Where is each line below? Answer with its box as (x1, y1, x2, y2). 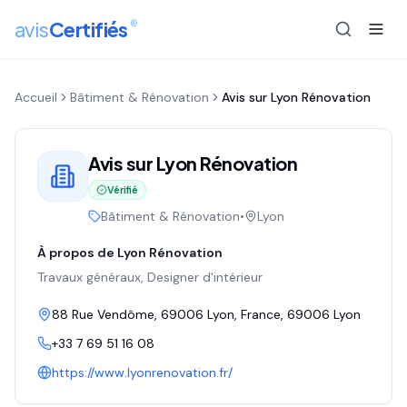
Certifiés (48, 16, 128, 43)
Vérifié (107, 184, 138, 196)
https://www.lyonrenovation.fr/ (52, 364, 233, 381)
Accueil (15, 89, 57, 105)
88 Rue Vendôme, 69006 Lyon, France (52, 306, 281, 323)
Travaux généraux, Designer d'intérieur (37, 269, 263, 285)
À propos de (37, 244, 117, 261)
